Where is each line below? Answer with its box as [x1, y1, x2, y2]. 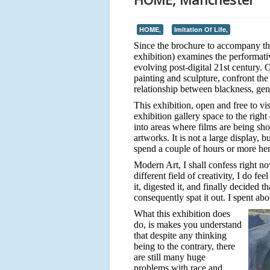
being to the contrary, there [134, 241, 235, 251]
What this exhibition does [134, 209, 230, 219]
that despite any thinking [134, 230, 227, 240]
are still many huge [134, 252, 206, 262]
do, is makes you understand [134, 219, 242, 230]
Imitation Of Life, [174, 25, 228, 34]
